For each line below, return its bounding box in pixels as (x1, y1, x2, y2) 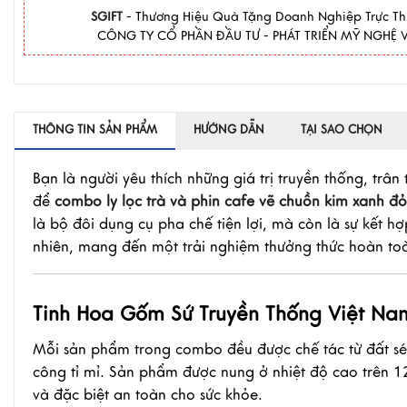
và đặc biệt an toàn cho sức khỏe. (33, 386, 263, 404)
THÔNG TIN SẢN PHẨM (33, 123, 157, 137)
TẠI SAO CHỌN (301, 123, 382, 137)
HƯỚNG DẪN (194, 123, 264, 137)
